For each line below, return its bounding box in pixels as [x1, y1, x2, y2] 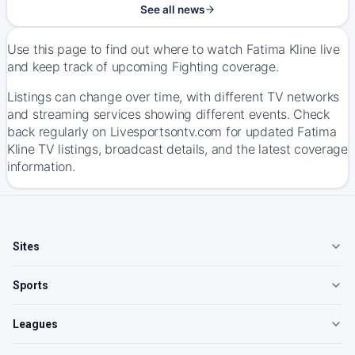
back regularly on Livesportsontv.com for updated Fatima [7, 124, 337, 139]
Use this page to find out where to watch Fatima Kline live [7, 41, 340, 57]
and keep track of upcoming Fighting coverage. [7, 59, 279, 74]
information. [7, 158, 75, 174]
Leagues [13, 318, 58, 330]
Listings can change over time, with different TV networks [7, 89, 339, 105]
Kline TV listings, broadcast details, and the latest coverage [7, 141, 348, 157]
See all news [139, 3, 204, 16]
